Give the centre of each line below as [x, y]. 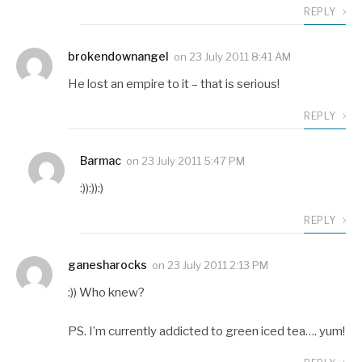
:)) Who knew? [106, 293]
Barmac [101, 161]
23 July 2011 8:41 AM [240, 57]
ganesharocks [107, 265]
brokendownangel [118, 57]
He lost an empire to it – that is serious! [174, 84]
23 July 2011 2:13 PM [218, 265]
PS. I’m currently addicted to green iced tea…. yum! [206, 331]
